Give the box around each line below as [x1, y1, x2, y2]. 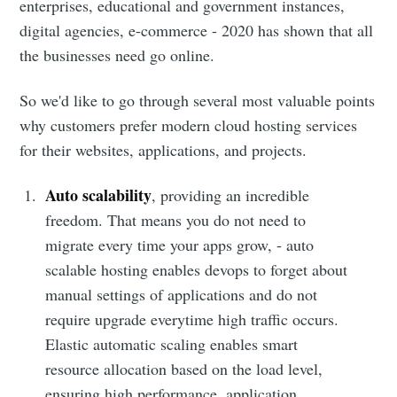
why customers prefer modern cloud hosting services [19, 113, 358, 136]
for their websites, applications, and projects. [19, 138, 307, 160]
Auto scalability [45, 183, 152, 206]
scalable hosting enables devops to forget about [45, 258, 348, 280]
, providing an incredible [152, 183, 310, 206]
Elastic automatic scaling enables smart [45, 332, 299, 354]
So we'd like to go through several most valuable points [19, 89, 376, 111]
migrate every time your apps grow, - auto [45, 233, 315, 255]
